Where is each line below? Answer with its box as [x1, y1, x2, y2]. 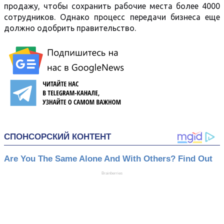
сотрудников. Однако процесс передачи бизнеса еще [4, 12, 220, 21]
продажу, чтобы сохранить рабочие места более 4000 [4, 1, 220, 10]
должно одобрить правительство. [4, 23, 136, 32]
